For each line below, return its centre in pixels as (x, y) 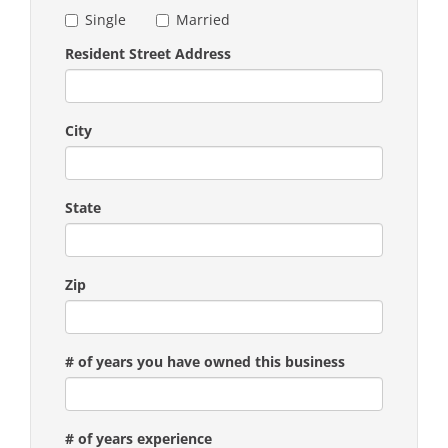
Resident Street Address (148, 53)
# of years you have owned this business (205, 361)
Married (203, 19)
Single (105, 19)
